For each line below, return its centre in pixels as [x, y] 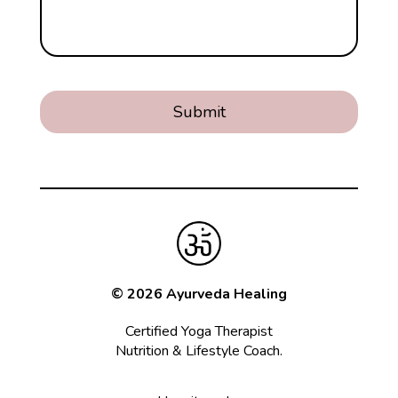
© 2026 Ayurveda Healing [199, 294]
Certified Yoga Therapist [199, 331]
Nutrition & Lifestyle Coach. [199, 350]
